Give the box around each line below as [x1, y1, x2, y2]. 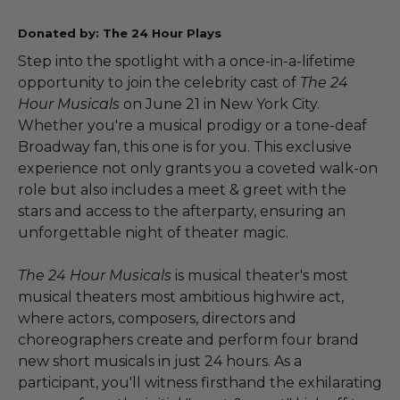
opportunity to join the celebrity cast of [18, 74, 300, 92]
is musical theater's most [171, 267, 348, 285]
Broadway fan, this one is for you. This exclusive [18, 138, 352, 156]
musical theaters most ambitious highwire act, [18, 288, 344, 306]
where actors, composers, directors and [18, 310, 296, 328]
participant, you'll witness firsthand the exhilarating [18, 374, 382, 392]
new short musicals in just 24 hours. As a [18, 353, 302, 371]
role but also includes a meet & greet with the [18, 181, 346, 199]
